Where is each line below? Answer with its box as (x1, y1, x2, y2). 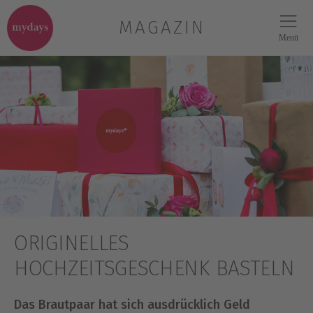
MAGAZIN (119, 17, 205, 38)
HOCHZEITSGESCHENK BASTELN (14, 256, 295, 281)
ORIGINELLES (14, 231, 129, 256)
